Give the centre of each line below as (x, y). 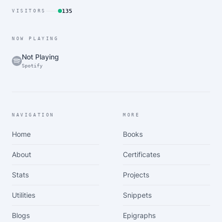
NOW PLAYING (35, 39)
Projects (136, 175)
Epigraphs (139, 215)
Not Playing (40, 57)
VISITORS (29, 11)
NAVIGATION (33, 115)
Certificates (141, 154)
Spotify (32, 66)
